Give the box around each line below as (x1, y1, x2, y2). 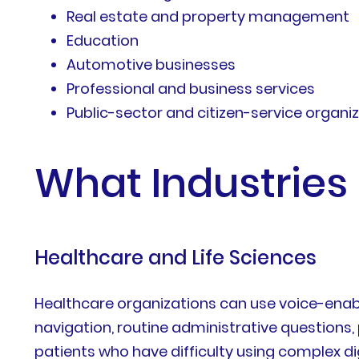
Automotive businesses (67, 54, 236, 75)
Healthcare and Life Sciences (34, 244, 317, 271)
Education (67, 30, 139, 50)
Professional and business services (67, 78, 316, 99)
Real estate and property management (67, 6, 350, 26)
